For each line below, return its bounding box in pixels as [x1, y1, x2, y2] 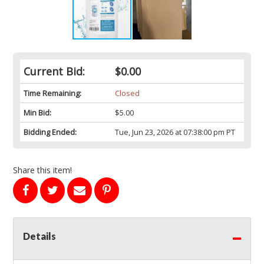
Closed [114, 88, 140, 99]
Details [23, 230, 56, 242]
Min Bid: [24, 107, 51, 118]
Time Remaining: [24, 88, 81, 99]
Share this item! [13, 164, 72, 176]
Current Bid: [24, 64, 85, 79]
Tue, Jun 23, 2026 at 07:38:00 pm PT [114, 127, 235, 138]
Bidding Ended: [24, 127, 77, 138]
